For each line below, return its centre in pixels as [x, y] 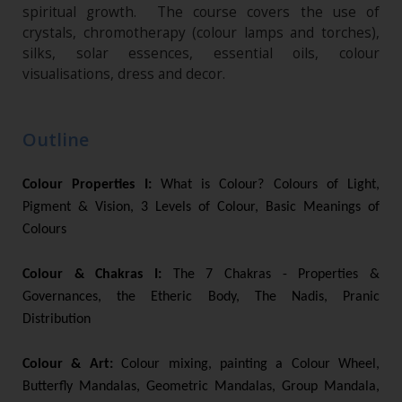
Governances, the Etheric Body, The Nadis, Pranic [201, 297]
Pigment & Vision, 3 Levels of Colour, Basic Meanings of [201, 207]
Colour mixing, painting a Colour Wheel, [250, 364]
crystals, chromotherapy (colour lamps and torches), [201, 32]
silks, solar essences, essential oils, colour [201, 53]
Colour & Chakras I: [98, 274]
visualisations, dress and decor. [124, 74]
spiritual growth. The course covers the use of [201, 12]
